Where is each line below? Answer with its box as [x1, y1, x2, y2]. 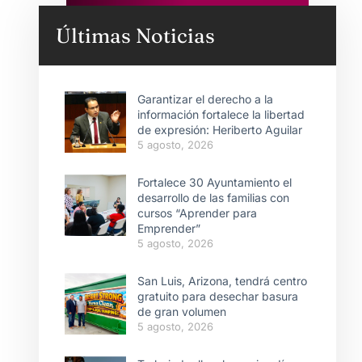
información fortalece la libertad [137, 107, 305, 121]
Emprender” [137, 221, 200, 235]
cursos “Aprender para [137, 205, 257, 220]
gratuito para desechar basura [137, 288, 298, 303]
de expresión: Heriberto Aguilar [137, 122, 302, 137]
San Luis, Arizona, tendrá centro [137, 273, 307, 288]
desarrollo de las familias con [137, 190, 289, 204]
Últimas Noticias [56, 23, 215, 48]
